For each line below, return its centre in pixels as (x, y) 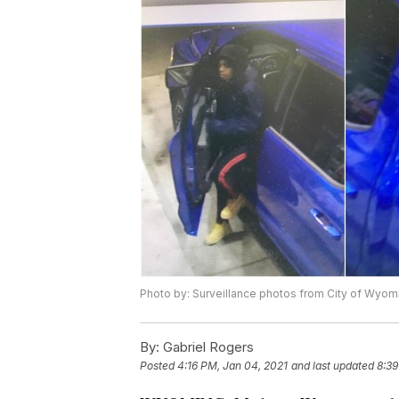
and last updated (333, 365)
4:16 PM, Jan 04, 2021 (232, 365)
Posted (159, 365)
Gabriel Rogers (207, 346)
